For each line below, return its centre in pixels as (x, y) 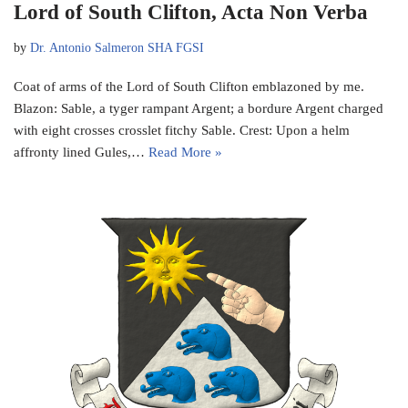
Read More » (185, 152)
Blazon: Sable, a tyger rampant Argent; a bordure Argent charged (199, 108)
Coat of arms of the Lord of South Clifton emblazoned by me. (189, 86)
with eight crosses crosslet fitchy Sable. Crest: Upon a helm (182, 130)
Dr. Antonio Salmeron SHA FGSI (117, 47)
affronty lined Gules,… (81, 152)
